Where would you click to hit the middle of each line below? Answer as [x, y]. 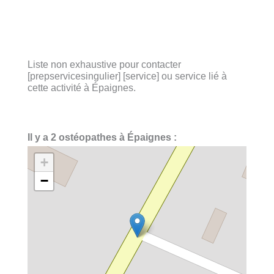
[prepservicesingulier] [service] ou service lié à [127, 76]
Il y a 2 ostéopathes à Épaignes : [102, 137]
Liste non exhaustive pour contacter [104, 64]
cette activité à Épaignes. [82, 87]
